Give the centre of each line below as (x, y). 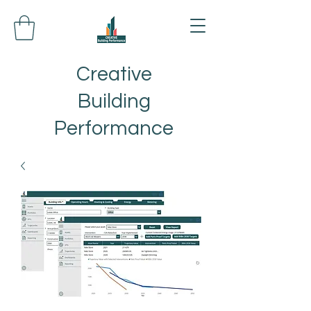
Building (114, 101)
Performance (114, 128)
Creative (114, 74)
